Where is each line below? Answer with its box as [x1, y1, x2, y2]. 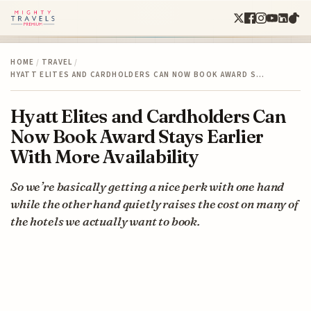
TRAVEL [41, 56, 73, 67]
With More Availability [10, 144, 199, 168]
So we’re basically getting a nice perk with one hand [10, 178, 285, 194]
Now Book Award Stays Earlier [10, 124, 264, 148]
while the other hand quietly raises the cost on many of [10, 196, 299, 211]
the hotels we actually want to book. [10, 213, 200, 228]
